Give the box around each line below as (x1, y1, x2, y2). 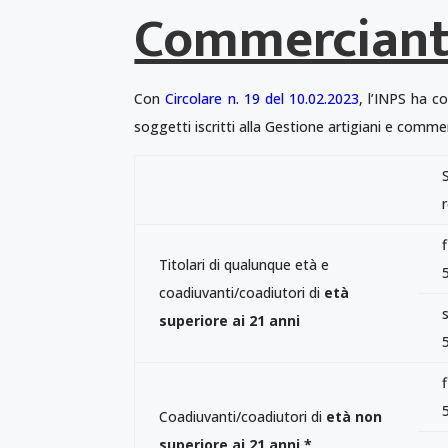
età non (326, 406, 383, 426)
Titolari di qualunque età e (159, 254, 330, 274)
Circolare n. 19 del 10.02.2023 (165, 88, 359, 108)
